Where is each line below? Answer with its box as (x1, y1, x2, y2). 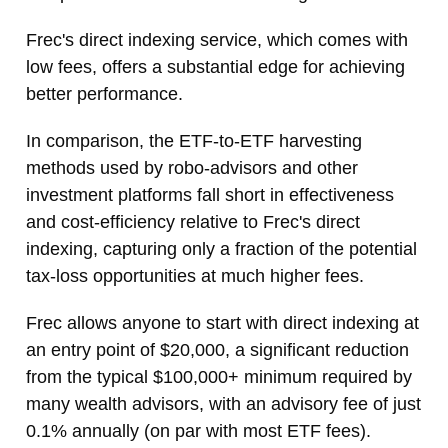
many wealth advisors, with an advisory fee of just (26, 394, 421, 415)
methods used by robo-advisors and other (26, 158, 358, 179)
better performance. (26, 84, 183, 105)
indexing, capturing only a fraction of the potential (26, 239, 417, 260)
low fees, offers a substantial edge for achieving (26, 57, 405, 78)
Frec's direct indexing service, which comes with (26, 30, 408, 51)
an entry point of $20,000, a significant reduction (26, 340, 409, 361)
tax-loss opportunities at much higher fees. (26, 266, 364, 287)
